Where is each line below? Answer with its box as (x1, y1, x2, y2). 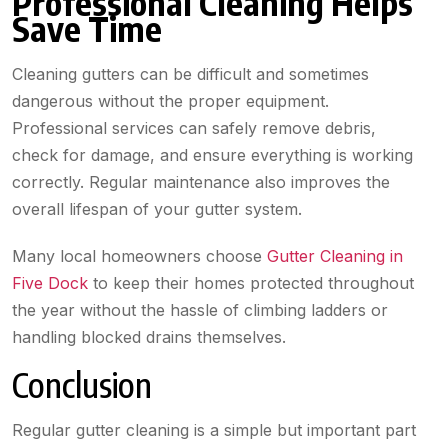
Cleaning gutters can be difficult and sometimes (12, 64, 369, 85)
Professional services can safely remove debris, (12, 118, 376, 139)
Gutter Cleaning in (267, 246, 403, 267)
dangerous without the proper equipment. (12, 91, 329, 112)
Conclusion (12, 363, 152, 406)
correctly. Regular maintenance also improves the (12, 172, 390, 193)
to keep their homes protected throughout (88, 273, 414, 294)
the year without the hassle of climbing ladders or (12, 300, 388, 321)
